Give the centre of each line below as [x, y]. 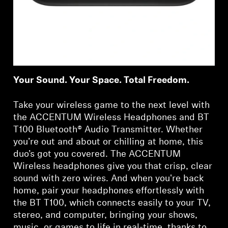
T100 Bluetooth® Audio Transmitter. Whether [108, 130]
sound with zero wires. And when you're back [109, 179]
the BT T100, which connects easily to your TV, [112, 204]
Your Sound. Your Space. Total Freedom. [102, 81]
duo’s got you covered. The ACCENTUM [97, 155]
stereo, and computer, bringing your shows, [106, 216]
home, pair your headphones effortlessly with [109, 191]
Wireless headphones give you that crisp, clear [113, 167]
